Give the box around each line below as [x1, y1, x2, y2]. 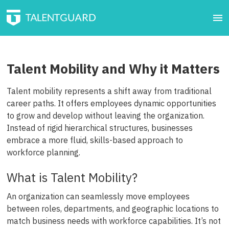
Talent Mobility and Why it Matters [6, 60, 220, 77]
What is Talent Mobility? [6, 169, 138, 186]
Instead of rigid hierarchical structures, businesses [6, 123, 193, 133]
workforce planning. [6, 147, 80, 157]
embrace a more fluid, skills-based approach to [6, 135, 183, 145]
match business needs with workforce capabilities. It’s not [6, 216, 221, 226]
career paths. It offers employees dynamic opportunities [6, 98, 216, 108]
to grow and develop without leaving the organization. [6, 110, 204, 121]
